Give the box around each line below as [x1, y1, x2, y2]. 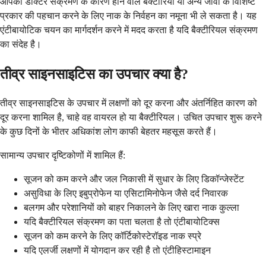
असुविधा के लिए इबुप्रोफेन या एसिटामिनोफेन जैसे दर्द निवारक [24, 188, 228, 199]
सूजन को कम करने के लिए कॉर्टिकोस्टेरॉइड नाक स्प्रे [24, 231, 201, 242]
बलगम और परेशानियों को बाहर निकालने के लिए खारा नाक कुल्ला [24, 202, 239, 213]
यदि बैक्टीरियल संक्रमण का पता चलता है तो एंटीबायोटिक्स [24, 217, 220, 227]
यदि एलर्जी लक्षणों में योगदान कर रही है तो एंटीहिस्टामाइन [24, 245, 211, 256]
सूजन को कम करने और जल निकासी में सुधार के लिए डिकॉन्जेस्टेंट [24, 174, 244, 185]
